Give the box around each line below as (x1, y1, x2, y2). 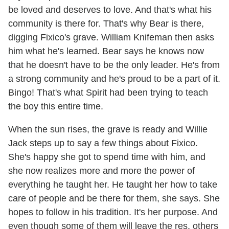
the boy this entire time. (8, 101, 103, 111)
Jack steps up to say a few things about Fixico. (8, 138, 198, 148)
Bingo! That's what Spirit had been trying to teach (8, 87, 208, 98)
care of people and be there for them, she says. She (8, 193, 220, 203)
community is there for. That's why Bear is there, (8, 18, 204, 29)
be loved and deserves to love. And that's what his (8, 4, 212, 15)
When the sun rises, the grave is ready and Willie (8, 124, 208, 134)
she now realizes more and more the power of (8, 165, 195, 176)
